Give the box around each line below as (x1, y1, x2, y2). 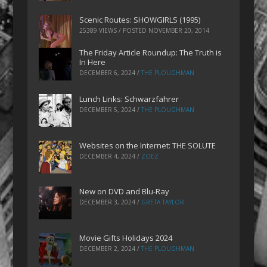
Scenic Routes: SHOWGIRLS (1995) (79, 14, 201, 26)
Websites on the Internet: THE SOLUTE (79, 139, 216, 151)
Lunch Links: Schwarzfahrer (79, 93, 179, 104)
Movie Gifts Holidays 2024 (79, 232, 173, 244)
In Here (79, 57, 106, 68)
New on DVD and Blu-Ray (79, 186, 170, 197)
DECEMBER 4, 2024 (79, 151, 136, 160)
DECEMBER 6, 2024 (79, 69, 136, 77)
